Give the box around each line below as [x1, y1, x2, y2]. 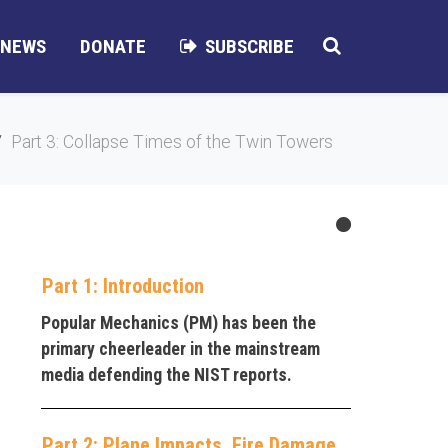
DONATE [79, 35, 146, 58]
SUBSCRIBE [205, 35, 294, 58]
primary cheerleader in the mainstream [41, 338, 320, 359]
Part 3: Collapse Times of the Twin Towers [11, 131, 333, 152]
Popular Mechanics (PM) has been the [41, 312, 316, 333]
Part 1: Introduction [42, 273, 204, 298]
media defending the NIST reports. [41, 364, 292, 385]
